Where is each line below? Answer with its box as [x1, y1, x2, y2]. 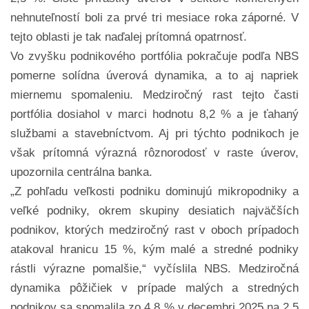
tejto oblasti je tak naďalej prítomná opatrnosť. [10, 30, 247, 44]
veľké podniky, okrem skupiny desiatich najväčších [10, 204, 299, 218]
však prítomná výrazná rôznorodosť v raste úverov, [10, 146, 299, 160]
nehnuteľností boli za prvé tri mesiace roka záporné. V [10, 11, 299, 25]
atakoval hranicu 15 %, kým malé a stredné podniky [10, 243, 299, 257]
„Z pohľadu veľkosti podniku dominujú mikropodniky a [10, 185, 299, 199]
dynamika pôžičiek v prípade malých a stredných [10, 281, 299, 295]
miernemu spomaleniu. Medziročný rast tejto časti [10, 88, 299, 102]
